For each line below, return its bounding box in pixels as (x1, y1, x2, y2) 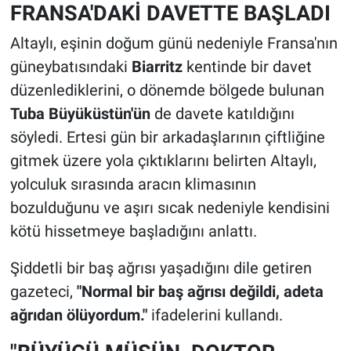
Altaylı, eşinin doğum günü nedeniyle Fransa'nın (9, 34, 338, 53)
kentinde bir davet (182, 57, 312, 77)
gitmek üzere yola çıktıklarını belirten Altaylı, (9, 151, 317, 171)
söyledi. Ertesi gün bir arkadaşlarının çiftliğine (9, 128, 325, 147)
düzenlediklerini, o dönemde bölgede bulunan (9, 81, 324, 100)
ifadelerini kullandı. (147, 306, 283, 325)
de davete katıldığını (150, 104, 295, 124)
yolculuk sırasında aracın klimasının (9, 175, 256, 194)
